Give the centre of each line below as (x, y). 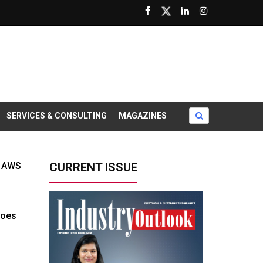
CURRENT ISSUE (93, 167)
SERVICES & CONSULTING (57, 115)
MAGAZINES (143, 115)
